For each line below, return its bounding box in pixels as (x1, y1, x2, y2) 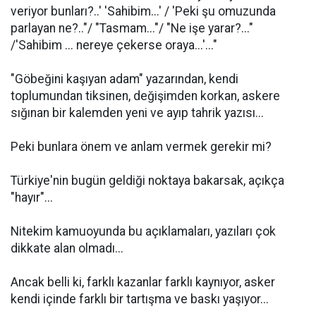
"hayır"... (11, 190, 53, 205)
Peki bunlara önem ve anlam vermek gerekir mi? (11, 140, 272, 154)
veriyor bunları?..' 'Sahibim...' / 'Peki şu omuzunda (11, 4, 276, 18)
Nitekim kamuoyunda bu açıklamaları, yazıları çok (11, 224, 276, 238)
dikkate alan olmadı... (11, 241, 123, 255)
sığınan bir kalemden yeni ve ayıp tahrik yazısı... (11, 106, 264, 120)
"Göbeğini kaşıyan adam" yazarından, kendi (11, 72, 238, 86)
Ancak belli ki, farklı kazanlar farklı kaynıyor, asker (11, 275, 275, 289)
